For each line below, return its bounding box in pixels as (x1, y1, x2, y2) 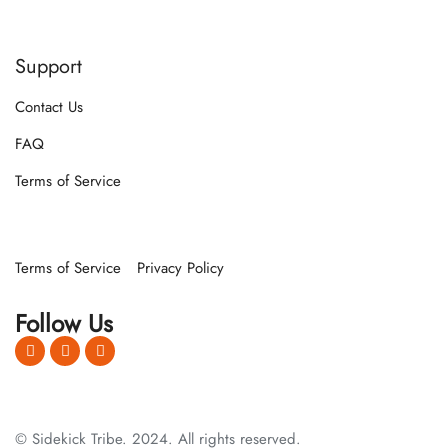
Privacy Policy (137, 257, 224, 280)
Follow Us (15, 306, 113, 342)
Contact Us (15, 96, 83, 119)
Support (15, 52, 82, 82)
